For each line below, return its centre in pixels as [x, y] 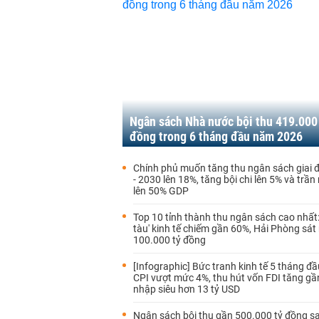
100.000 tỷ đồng [169, 240]
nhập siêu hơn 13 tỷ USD [187, 289]
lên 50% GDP [161, 191]
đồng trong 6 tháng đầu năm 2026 [216, 136]
